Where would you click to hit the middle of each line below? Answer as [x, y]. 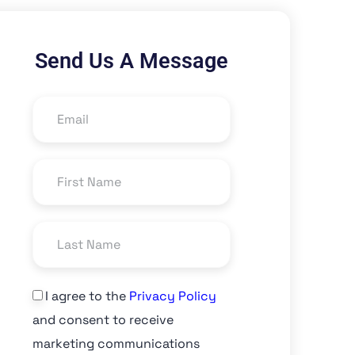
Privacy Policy [173, 296]
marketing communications [116, 343]
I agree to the [87, 296]
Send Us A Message [132, 61]
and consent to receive [103, 319]
